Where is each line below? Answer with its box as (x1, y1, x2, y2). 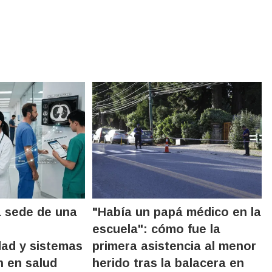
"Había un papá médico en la (92, 205, 262, 219)
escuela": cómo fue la (92, 222, 221, 236)
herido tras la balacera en (92, 256, 245, 270)
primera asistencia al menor (92, 239, 257, 253)
